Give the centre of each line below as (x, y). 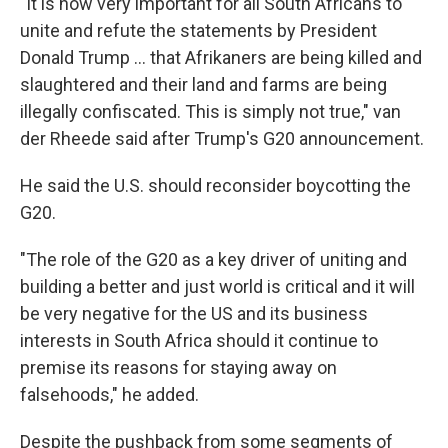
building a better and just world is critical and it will (217, 286)
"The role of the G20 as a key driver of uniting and (213, 259)
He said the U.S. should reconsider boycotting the (215, 185)
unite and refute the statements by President (198, 30)
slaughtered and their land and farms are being (203, 84)
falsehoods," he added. (109, 394)
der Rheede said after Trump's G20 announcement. (222, 138)
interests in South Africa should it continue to (199, 340)
